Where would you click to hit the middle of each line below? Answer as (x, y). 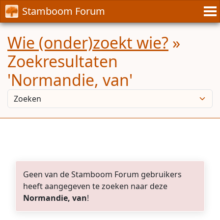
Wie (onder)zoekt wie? (88, 42)
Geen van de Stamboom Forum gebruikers (102, 174)
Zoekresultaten (63, 61)
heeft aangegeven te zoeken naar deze (95, 186)
